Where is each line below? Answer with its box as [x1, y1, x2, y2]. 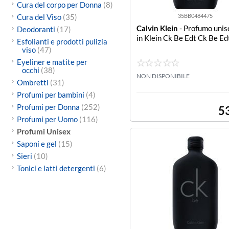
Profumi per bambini [16, 90, 86, 99]
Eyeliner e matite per [16, 57, 87, 66]
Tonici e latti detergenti [16, 164, 97, 173]
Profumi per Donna [16, 102, 81, 111]
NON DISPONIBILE [136, 72, 190, 80]
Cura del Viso [16, 12, 63, 21]
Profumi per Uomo [16, 114, 79, 124]
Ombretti [16, 78, 50, 87]
